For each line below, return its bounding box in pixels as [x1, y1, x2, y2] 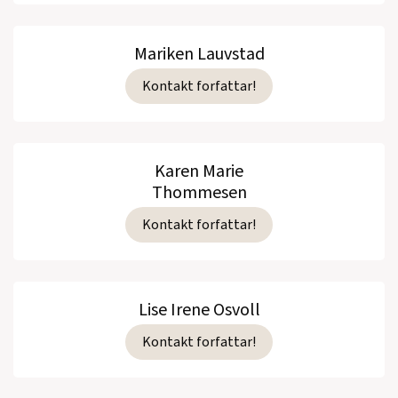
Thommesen [151, 179, 247, 205]
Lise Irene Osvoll [138, 297, 260, 322]
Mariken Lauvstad [133, 41, 265, 67]
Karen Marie [155, 158, 243, 184]
